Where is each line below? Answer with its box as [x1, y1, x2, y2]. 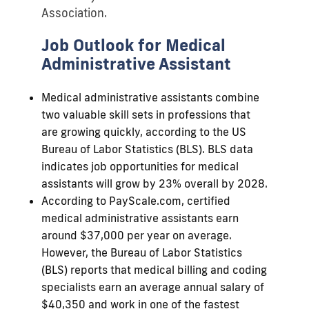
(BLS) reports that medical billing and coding [41, 262, 267, 277]
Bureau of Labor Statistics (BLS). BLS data [41, 141, 253, 156]
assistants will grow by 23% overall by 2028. [41, 176, 268, 190]
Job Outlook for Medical [41, 34, 226, 55]
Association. [41, 5, 107, 20]
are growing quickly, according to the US [41, 124, 246, 139]
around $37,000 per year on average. [41, 228, 232, 242]
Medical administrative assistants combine [41, 90, 259, 104]
